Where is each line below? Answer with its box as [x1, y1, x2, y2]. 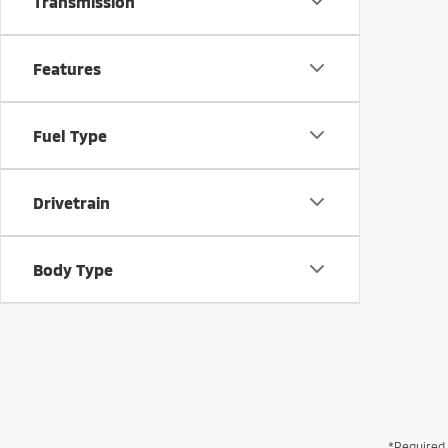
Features [33, 58, 101, 78]
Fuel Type [33, 125, 107, 145]
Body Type [33, 259, 113, 279]
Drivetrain [33, 192, 110, 212]
